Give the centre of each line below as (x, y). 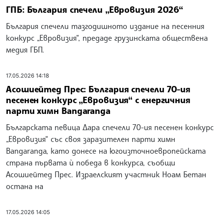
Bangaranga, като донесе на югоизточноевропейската (106, 151)
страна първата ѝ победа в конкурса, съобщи (91, 163)
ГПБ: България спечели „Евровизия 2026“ (95, 9)
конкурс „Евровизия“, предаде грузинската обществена (107, 38)
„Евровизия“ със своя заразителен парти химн (91, 139)
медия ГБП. (25, 49)
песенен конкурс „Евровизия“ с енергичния (98, 100)
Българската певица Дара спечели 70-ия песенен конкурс (110, 127)
